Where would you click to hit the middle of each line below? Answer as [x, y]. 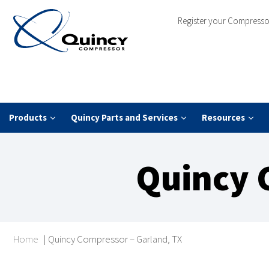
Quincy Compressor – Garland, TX [115, 239]
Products [28, 118]
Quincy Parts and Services [124, 118]
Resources [223, 118]
